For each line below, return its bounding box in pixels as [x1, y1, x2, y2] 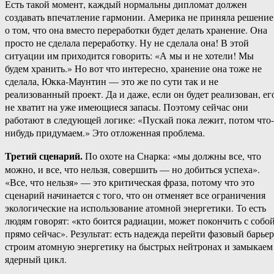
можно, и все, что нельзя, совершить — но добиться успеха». [5, 163, 260, 176]
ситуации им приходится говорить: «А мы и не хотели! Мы [5, 49, 254, 62]
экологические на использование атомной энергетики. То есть [5, 201, 266, 215]
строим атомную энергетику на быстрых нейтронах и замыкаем [5, 240, 273, 253]
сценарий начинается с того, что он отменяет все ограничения [5, 188, 265, 202]
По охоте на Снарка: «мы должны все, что [83, 149, 261, 163]
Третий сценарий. [5, 149, 83, 163]
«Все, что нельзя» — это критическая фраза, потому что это [5, 176, 254, 189]
